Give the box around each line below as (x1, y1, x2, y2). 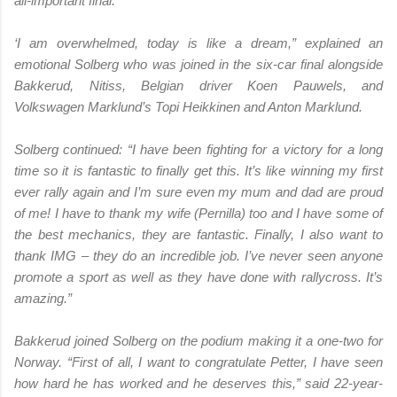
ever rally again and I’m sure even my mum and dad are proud (14, 183, 383, 199)
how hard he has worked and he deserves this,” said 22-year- (14, 375, 383, 391)
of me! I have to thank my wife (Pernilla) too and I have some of (14, 205, 383, 221)
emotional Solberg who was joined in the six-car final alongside (14, 56, 383, 72)
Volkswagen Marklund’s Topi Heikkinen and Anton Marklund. (14, 98, 366, 114)
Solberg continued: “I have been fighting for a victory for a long (14, 141, 383, 157)
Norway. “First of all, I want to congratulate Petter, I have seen (14, 354, 383, 370)
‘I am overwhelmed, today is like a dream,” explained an (14, 35, 383, 51)
